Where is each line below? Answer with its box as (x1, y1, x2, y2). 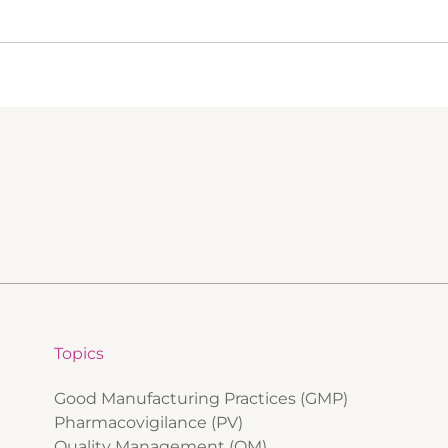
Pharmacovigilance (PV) (54, 413, 243, 433)
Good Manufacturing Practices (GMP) (54, 389, 348, 409)
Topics (54, 344, 104, 364)
